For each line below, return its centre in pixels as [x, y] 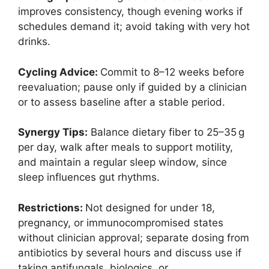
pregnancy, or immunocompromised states [121, 222]
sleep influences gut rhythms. [89, 177]
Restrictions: [52, 207]
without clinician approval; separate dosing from [134, 237]
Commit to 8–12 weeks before [172, 72]
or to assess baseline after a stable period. [122, 102]
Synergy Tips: [53, 132]
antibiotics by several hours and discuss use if [130, 252]
